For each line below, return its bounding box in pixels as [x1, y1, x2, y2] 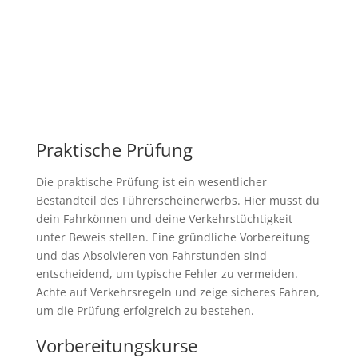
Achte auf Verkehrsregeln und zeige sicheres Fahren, [35, 284, 320, 300]
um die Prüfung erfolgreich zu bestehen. [35, 302, 254, 318]
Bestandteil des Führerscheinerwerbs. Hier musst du [35, 192, 320, 208]
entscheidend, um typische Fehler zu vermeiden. [35, 265, 298, 281]
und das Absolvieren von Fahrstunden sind [35, 247, 267, 263]
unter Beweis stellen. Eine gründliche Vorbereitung [35, 229, 310, 245]
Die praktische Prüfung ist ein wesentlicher [35, 173, 267, 189]
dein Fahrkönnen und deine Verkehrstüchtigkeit [35, 210, 292, 226]
